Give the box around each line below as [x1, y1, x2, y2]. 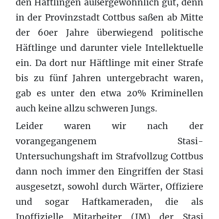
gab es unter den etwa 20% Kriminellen [16, 88, 203, 99]
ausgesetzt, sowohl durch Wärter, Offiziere [16, 181, 203, 192]
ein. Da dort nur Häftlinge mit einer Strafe [16, 57, 203, 68]
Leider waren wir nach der [16, 120, 203, 131]
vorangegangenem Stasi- [16, 135, 203, 147]
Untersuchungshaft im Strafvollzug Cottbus [16, 151, 203, 162]
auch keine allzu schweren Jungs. [16, 103, 157, 114]
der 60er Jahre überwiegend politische [16, 27, 203, 38]
